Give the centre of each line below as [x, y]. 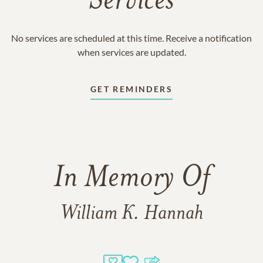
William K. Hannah [131, 214]
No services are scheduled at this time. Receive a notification [131, 38]
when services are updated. [131, 52]
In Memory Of [131, 179]
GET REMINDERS [131, 89]
